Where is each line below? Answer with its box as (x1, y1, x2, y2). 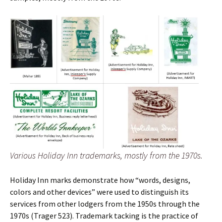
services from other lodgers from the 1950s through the (10, 199, 200, 209)
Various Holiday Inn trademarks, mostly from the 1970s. (10, 150, 203, 162)
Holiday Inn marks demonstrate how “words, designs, (10, 175, 190, 185)
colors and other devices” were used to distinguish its (10, 187, 189, 197)
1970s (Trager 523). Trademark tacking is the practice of (10, 211, 198, 221)
